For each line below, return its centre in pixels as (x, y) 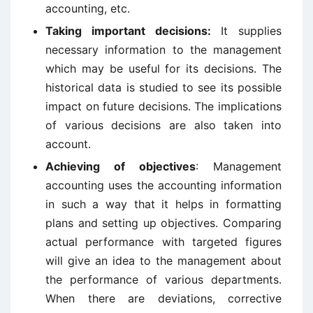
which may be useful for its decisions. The (163, 68)
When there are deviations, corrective (163, 298)
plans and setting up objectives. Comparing (163, 223)
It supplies (251, 31)
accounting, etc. (88, 8)
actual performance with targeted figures (163, 242)
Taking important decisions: (133, 31)
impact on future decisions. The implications (163, 106)
